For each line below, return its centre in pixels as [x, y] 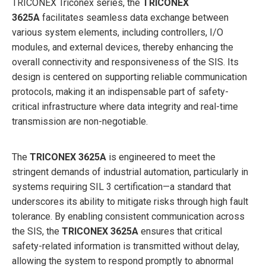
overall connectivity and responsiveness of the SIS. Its [125, 62]
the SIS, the [37, 231]
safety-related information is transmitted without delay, [126, 246]
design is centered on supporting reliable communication [129, 77]
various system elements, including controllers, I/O [118, 32]
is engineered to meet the [161, 157]
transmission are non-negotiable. [80, 121]
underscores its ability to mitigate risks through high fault [130, 201]
